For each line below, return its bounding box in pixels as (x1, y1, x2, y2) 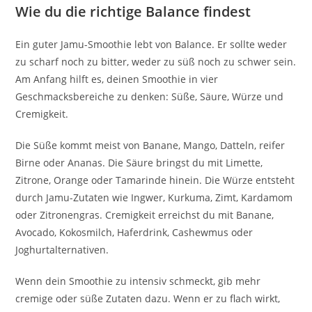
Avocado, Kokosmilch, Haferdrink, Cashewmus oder (15, 225, 253, 239)
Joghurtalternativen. (15, 242, 109, 256)
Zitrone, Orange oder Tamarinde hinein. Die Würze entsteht (15, 173, 295, 187)
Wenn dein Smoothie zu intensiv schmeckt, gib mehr (15, 274, 261, 288)
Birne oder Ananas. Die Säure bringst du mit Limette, (15, 155, 263, 169)
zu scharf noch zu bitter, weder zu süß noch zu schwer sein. (15, 54, 297, 68)
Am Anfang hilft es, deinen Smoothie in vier (15, 72, 219, 86)
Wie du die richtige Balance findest (15, 1, 251, 21)
